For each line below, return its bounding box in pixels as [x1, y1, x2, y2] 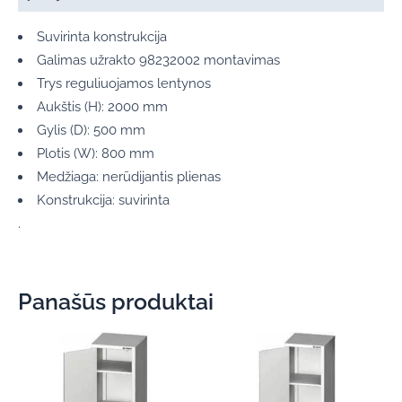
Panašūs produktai [18, 288, 214, 316]
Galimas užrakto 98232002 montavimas [36, 52, 280, 68]
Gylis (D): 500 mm [36, 122, 145, 138]
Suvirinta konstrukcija [36, 29, 167, 45]
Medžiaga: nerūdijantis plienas [36, 169, 221, 185]
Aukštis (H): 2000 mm [36, 99, 168, 115]
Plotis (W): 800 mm [36, 145, 154, 162]
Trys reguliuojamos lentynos [36, 75, 211, 92]
